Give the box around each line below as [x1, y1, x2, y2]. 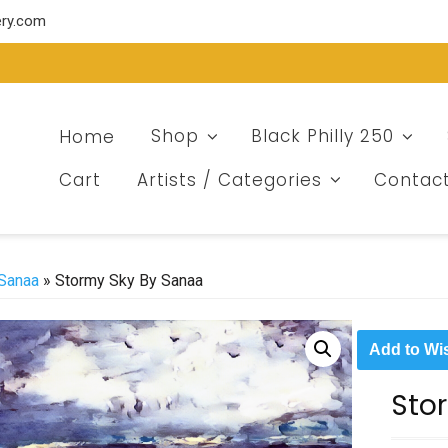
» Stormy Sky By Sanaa [39, 271, 203, 290]
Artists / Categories [136, 167, 322, 192]
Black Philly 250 [251, 124, 395, 149]
